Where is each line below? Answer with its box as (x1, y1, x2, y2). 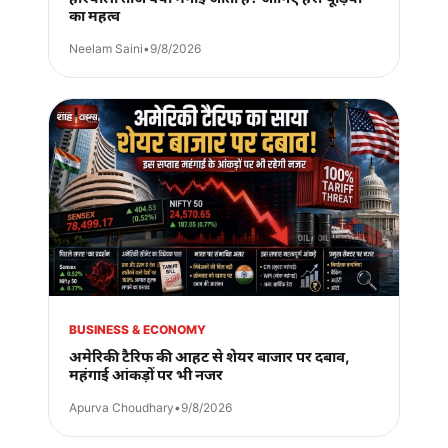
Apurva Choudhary (69, 400, 174, 416)
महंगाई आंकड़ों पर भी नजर (69, 365, 223, 385)
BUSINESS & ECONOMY (69, 322, 206, 338)
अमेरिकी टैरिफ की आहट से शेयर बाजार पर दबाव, (69, 347, 350, 367)
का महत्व (69, 6, 120, 26)
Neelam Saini (69, 41, 143, 57)
